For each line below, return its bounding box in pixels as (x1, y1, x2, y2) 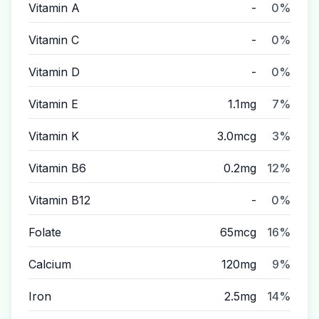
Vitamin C (28, 33, 79, 47)
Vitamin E (28, 97, 78, 111)
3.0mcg (217, 129, 256, 143)
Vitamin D (28, 65, 80, 79)
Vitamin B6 (28, 161, 86, 175)
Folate (28, 225, 61, 239)
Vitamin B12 (28, 193, 90, 207)
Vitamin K (28, 129, 79, 143)
